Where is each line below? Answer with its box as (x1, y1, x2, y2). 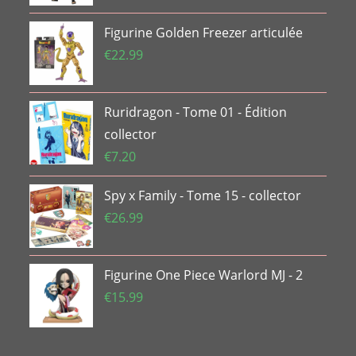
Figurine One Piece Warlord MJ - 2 (104, 265, 304, 284)
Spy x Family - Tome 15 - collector (104, 186, 302, 204)
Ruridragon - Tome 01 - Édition (104, 103, 288, 121)
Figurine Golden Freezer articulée (104, 23, 304, 41)
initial (145, 5, 176, 21)
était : (145, 25, 176, 41)
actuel (184, 5, 218, 21)
